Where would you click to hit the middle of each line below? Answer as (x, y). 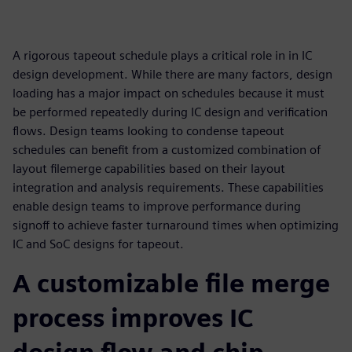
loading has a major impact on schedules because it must (169, 93)
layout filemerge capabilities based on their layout (149, 169)
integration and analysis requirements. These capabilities (168, 187)
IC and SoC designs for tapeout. (98, 244)
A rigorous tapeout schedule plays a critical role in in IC (162, 55)
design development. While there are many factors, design (172, 74)
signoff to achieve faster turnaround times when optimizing (176, 225)
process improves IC (133, 318)
